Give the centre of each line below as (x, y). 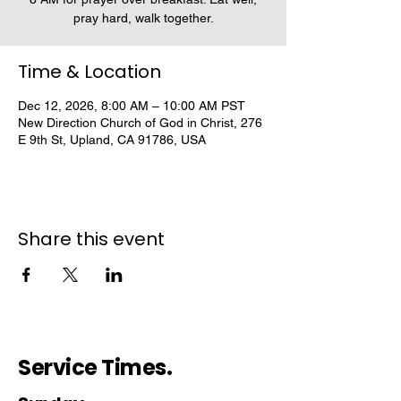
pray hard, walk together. (143, 18)
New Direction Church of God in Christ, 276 (140, 123)
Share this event (91, 239)
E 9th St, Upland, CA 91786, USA (112, 140)
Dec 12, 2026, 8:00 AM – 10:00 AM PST (132, 106)
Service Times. (95, 367)
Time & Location (90, 72)
